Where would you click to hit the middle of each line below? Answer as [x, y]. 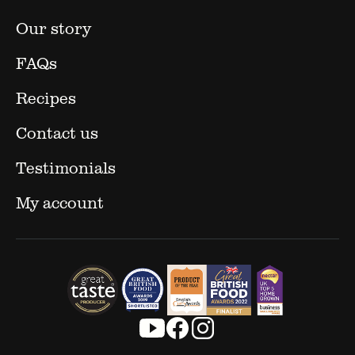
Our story [53, 27]
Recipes [46, 97]
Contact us [57, 132]
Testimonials [66, 167]
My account [60, 202]
